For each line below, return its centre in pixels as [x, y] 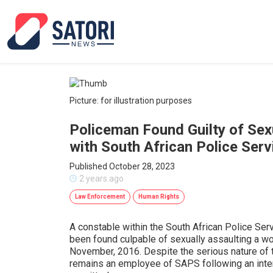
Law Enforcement [100, 197]
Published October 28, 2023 [122, 166]
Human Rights [159, 197]
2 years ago [101, 179]
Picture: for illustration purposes [131, 101]
